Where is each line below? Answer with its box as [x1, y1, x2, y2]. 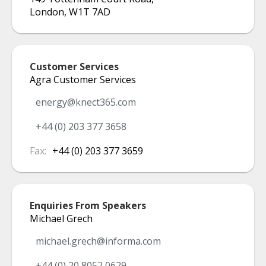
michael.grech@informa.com [36, 235, 161, 248]
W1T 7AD [69, 5, 110, 19]
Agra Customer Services [30, 73, 136, 86]
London [30, 5, 64, 19]
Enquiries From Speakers [30, 199, 146, 212]
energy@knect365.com [36, 96, 136, 109]
